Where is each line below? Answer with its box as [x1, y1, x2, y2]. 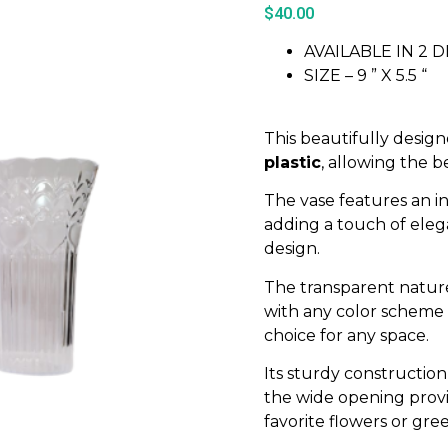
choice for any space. [264, 325, 429, 345]
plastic [264, 152, 321, 172]
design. [264, 239, 320, 259]
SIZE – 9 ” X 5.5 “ [304, 66, 427, 86]
